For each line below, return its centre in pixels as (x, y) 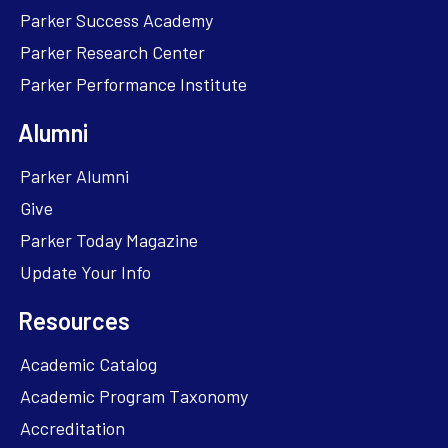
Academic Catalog (88, 363)
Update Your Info (85, 271)
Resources (74, 320)
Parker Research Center (112, 51)
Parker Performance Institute (133, 83)
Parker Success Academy (116, 19)
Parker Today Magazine (109, 239)
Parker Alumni (74, 175)
